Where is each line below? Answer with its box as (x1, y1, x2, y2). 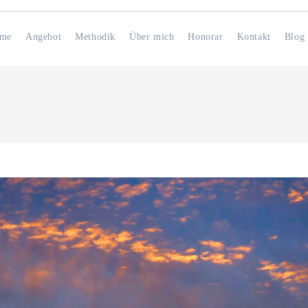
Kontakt (236, 32, 271, 42)
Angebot (25, 32, 62, 42)
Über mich (129, 32, 175, 42)
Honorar (188, 32, 223, 42)
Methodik (75, 32, 115, 42)
